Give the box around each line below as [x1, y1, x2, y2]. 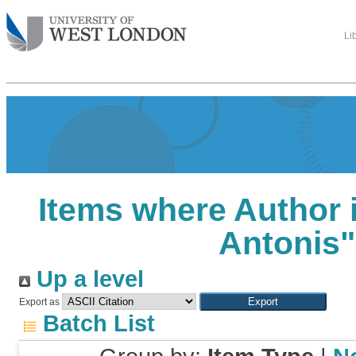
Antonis [219, 224, 341, 261]
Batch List [37, 311, 155, 336]
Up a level [30, 266, 144, 292]
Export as [19, 296, 60, 308]
